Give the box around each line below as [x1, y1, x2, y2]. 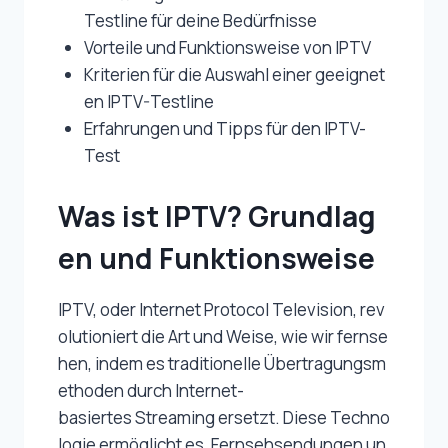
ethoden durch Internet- [58, 378, 244, 402]
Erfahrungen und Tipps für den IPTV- [83, 117, 366, 141]
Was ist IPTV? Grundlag [58, 196, 376, 235]
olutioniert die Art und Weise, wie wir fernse [58, 324, 388, 348]
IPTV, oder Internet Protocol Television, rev [58, 297, 385, 321]
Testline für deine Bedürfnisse [83, 9, 317, 33]
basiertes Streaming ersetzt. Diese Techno [58, 405, 390, 429]
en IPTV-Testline [83, 90, 214, 114]
